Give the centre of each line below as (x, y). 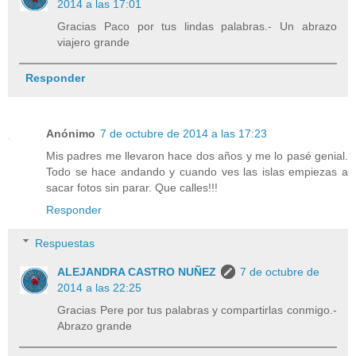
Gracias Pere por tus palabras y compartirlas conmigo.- (197, 310)
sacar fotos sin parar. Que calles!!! (132, 187)
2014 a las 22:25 (100, 287)
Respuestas (65, 243)
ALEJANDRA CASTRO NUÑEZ (137, 271)
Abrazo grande (95, 325)
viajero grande (94, 42)
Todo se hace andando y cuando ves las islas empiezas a (197, 171)
